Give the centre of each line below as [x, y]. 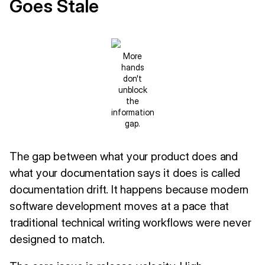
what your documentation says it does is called [125, 172]
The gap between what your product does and [124, 156]
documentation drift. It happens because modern [129, 189]
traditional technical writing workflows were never [130, 222]
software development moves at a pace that [119, 206]
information [132, 112]
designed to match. [57, 239]
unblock [132, 89]
